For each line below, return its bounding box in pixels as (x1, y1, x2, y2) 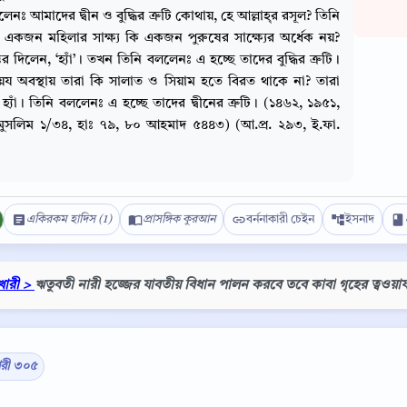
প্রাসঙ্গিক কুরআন (143, 213, 215, 225)
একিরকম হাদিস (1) (26, 213, 112, 225)
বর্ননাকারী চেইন (246, 213, 314, 225)
